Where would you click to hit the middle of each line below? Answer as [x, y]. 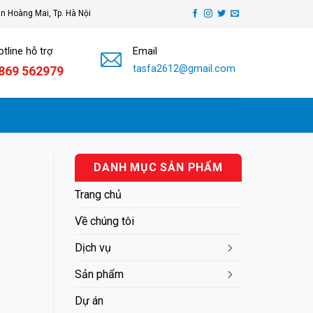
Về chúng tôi [104, 221]
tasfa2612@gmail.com [184, 69]
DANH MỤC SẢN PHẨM [158, 167]
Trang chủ [98, 195]
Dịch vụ [93, 248]
